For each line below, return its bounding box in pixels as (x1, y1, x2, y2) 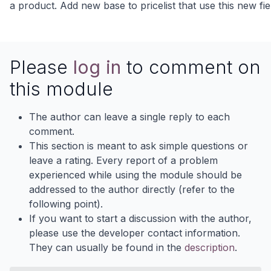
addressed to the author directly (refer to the (29, 183, 235, 195)
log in (73, 56, 121, 78)
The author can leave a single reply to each (29, 111, 230, 123)
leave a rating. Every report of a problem (29, 154, 218, 166)
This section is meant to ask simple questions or (29, 140, 248, 152)
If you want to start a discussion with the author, (29, 212, 252, 224)
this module (10, 77, 113, 100)
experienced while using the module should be (29, 169, 242, 181)
